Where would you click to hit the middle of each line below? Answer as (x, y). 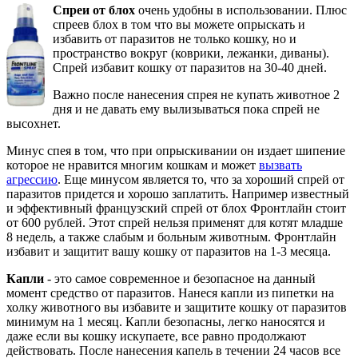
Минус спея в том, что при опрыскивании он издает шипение (176, 150)
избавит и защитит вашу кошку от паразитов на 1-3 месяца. (169, 251)
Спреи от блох (94, 10)
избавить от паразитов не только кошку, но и (175, 38)
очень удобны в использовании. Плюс (241, 10)
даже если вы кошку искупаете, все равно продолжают (156, 336)
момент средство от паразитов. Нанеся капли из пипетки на (170, 292)
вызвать (280, 165)
